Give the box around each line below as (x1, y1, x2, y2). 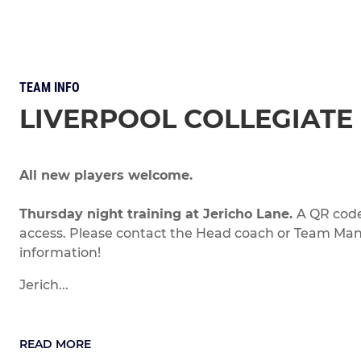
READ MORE (19, 336, 91, 351)
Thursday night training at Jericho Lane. (19, 205, 297, 222)
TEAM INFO (19, 79, 80, 95)
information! (19, 244, 101, 260)
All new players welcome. (19, 167, 193, 183)
